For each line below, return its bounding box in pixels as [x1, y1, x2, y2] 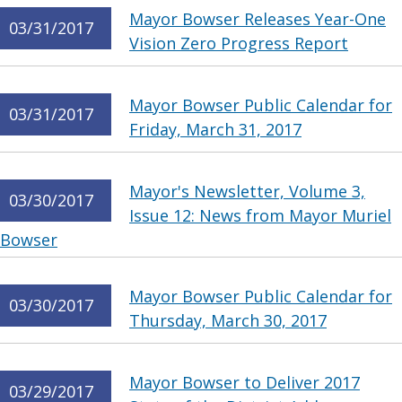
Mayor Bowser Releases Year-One [129, 8, 386, 30]
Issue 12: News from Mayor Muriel [129, 205, 391, 226]
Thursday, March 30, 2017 [129, 310, 327, 331]
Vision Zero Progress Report [129, 32, 348, 54]
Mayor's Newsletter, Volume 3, [129, 180, 365, 202]
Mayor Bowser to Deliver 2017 [129, 371, 360, 393]
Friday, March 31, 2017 [129, 118, 301, 140]
